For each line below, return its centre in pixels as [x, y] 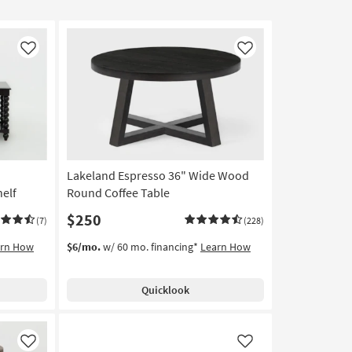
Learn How [225, 247]
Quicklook [165, 290]
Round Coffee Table [118, 193]
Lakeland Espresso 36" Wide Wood [158, 176]
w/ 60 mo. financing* [150, 247]
